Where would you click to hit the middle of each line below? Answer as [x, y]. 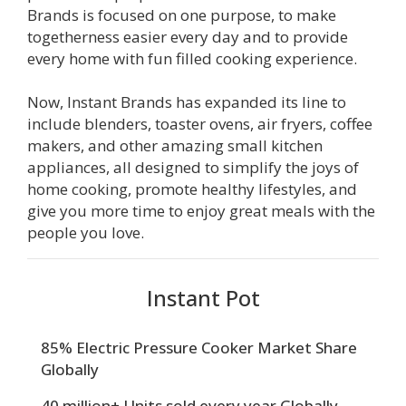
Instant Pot [203, 297]
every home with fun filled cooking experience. [192, 58]
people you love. [86, 232]
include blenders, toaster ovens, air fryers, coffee [200, 123]
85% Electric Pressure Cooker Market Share [199, 347]
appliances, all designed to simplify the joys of [193, 167]
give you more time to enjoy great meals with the [201, 210]
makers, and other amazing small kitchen [175, 145]
